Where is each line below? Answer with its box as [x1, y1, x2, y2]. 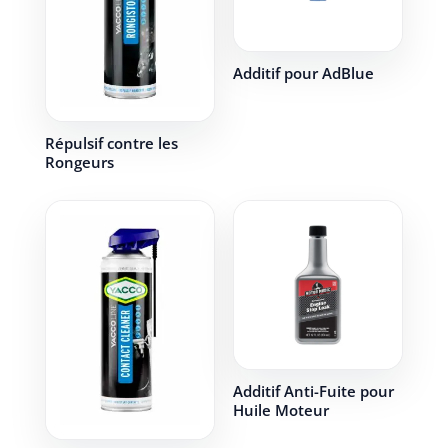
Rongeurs [44, 151, 114, 172]
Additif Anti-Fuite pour [232, 381, 394, 402]
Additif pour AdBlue [232, 62, 374, 83]
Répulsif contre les [44, 132, 178, 153]
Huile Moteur [232, 400, 329, 421]
